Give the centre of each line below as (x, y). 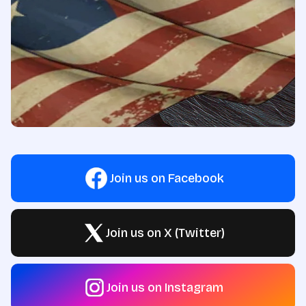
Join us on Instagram (165, 288)
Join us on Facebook (167, 178)
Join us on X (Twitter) (165, 233)
